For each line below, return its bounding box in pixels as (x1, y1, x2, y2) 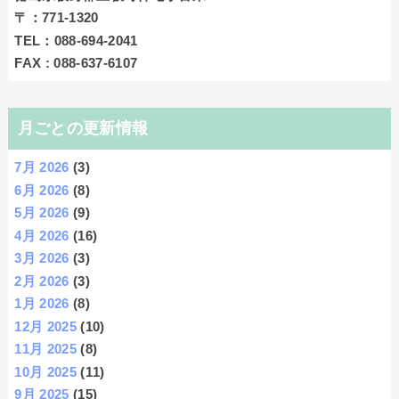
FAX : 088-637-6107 (14, 55, 138, 70)
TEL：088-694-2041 (14, 32, 138, 48)
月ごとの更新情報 (17, 119, 149, 138)
